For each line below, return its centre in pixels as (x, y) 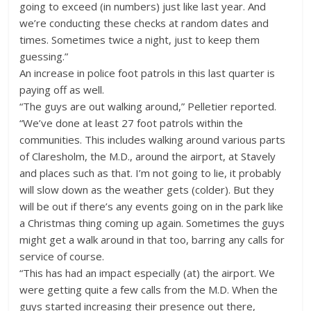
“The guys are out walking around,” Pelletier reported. (148, 106)
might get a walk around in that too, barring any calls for (152, 239)
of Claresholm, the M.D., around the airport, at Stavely (148, 156)
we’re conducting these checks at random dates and (144, 23)
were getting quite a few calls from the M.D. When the (149, 289)
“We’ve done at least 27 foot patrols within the (132, 123)
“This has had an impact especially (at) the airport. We (148, 272)
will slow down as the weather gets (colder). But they (147, 189)
